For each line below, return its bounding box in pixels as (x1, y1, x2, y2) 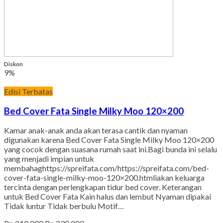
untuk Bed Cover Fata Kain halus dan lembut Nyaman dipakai (4, 192, 211, 202)
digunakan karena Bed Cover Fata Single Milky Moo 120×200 (4, 135, 214, 145)
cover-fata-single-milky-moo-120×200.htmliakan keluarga (4, 173, 205, 183)
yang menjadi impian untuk (4, 154, 94, 164)
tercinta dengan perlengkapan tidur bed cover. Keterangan (4, 182, 202, 192)
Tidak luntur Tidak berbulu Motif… (4, 201, 124, 211)
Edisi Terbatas (4, 86, 53, 96)
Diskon (4, 60, 23, 67)
